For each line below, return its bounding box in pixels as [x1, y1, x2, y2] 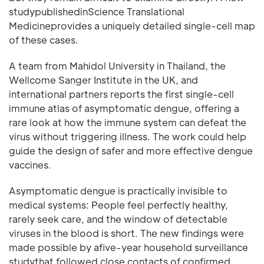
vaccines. [9, 159, 51, 171]
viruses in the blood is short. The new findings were [9, 227, 244, 239]
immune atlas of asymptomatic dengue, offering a [9, 102, 239, 114]
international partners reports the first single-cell [9, 88, 234, 100]
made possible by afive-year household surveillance [9, 241, 248, 253]
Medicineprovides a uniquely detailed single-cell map [9, 19, 255, 32]
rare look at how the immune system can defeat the [9, 116, 246, 128]
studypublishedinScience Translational [9, 5, 184, 18]
